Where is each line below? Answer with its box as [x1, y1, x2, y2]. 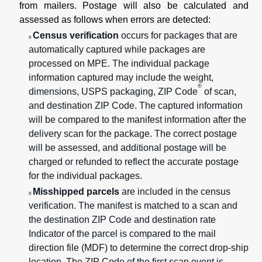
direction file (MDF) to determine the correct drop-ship [29, 243, 249, 253]
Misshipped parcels [33, 187, 122, 197]
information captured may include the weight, [29, 73, 213, 83]
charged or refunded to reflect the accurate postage [29, 157, 239, 167]
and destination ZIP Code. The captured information [29, 101, 243, 111]
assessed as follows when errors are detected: [19, 14, 211, 25]
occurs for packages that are [119, 30, 237, 41]
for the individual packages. [29, 171, 142, 181]
